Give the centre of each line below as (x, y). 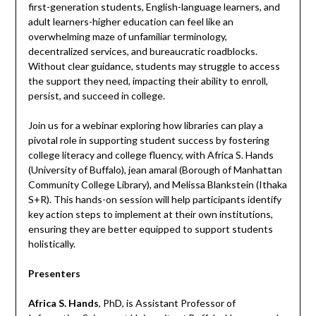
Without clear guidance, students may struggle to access (154, 66)
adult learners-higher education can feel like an (130, 22)
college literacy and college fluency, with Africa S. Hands (151, 155)
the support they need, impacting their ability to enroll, (148, 81)
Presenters (54, 274)
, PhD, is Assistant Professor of (167, 303)
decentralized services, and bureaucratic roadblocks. (142, 51)
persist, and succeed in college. (96, 96)
